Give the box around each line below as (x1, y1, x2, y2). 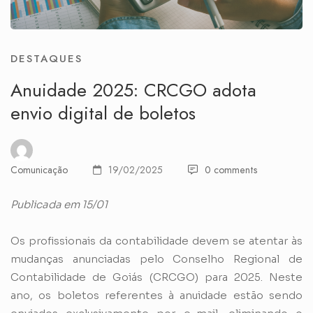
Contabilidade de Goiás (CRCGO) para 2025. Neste (10, 270, 303, 284)
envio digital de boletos (10, 100, 196, 127)
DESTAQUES (10, 51, 82, 67)
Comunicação (10, 163, 68, 177)
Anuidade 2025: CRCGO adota (10, 77, 256, 104)
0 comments (205, 163, 257, 177)
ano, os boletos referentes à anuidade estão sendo (10, 289, 303, 303)
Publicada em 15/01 (10, 198, 108, 212)
